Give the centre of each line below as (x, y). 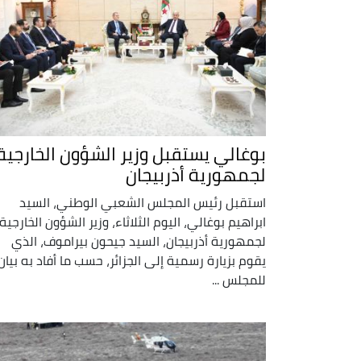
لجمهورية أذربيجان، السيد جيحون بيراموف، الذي (139, 241)
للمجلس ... (239, 279)
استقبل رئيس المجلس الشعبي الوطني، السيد (143, 202)
